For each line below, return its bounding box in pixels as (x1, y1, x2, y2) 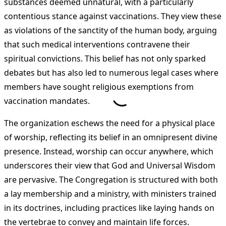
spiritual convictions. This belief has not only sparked (4, 53, 206, 65)
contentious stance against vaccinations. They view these (4, 11, 221, 22)
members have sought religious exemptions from (4, 81, 194, 93)
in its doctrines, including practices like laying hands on (4, 202, 214, 214)
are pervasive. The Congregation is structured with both (4, 174, 218, 186)
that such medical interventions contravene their (4, 39, 190, 50)
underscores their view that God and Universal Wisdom (4, 160, 215, 172)
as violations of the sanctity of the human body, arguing (4, 25, 217, 36)
